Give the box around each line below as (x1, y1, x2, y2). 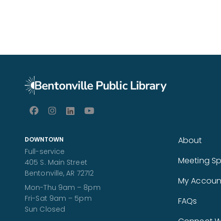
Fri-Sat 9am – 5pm (25, 193, 92, 203)
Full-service (25, 146, 65, 156)
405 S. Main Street (25, 157, 87, 167)
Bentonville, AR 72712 (25, 168, 94, 178)
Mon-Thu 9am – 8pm (25, 182, 101, 192)
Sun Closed (25, 204, 65, 214)
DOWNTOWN (25, 135, 64, 144)
